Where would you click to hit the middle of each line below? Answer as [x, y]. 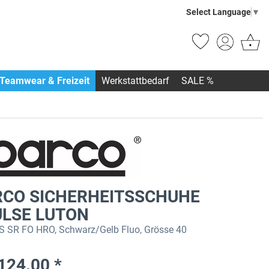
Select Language [219, 12]
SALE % [198, 81]
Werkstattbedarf [135, 81]
